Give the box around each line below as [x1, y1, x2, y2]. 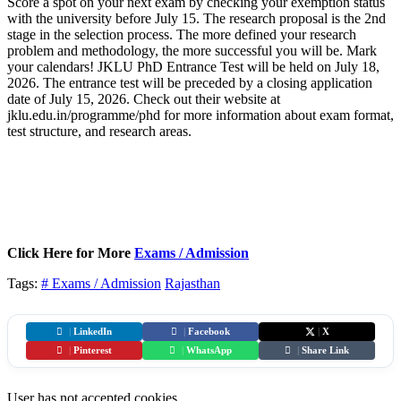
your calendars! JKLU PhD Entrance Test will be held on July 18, [7, 58, 380, 74]
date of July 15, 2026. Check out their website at [7, 90, 280, 107]
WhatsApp [186, 345, 232, 355]
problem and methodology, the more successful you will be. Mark [7, 42, 377, 58]
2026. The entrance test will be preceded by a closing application [7, 74, 372, 90]
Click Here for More [7, 244, 134, 260]
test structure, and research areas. [7, 123, 192, 139]
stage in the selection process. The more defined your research [7, 26, 356, 42]
